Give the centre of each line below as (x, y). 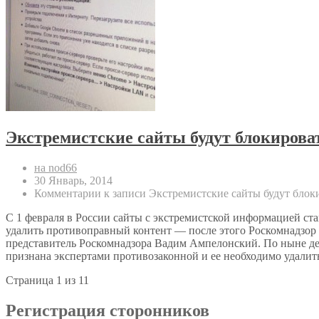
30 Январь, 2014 (73, 181)
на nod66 (56, 168)
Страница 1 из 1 (45, 281)
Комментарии (68, 194)
